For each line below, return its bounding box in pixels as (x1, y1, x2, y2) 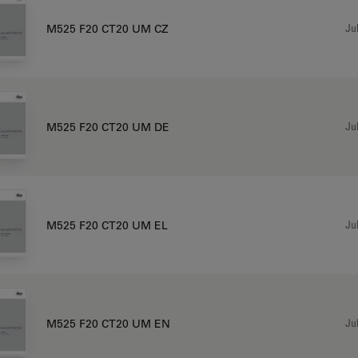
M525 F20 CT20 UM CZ (46, 21, 169, 36)
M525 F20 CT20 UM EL (46, 217, 168, 233)
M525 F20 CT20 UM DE (46, 119, 169, 134)
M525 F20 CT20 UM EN (46, 316, 170, 331)
